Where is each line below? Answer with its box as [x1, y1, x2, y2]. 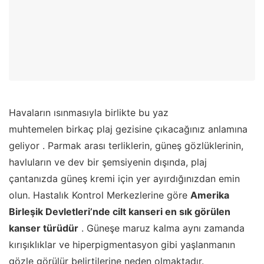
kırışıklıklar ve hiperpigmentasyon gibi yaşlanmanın [9, 239, 235, 251]
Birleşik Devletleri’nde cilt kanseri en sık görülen [9, 206, 230, 218]
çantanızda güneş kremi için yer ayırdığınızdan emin [9, 173, 240, 185]
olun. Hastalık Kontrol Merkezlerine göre [9, 189, 190, 202]
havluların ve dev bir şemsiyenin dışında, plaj [9, 156, 207, 169]
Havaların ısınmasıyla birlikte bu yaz [9, 107, 169, 119]
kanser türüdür [9, 222, 78, 235]
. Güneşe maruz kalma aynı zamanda [78, 222, 245, 235]
